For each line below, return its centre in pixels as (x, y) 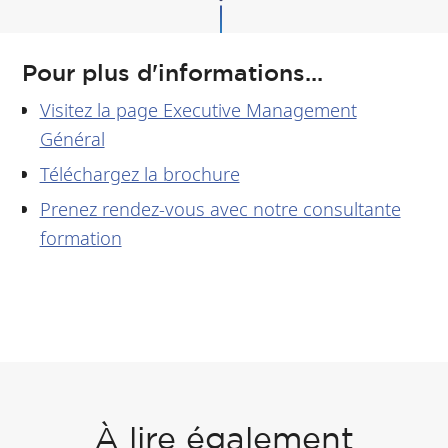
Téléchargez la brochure (139, 174)
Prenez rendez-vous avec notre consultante (220, 208)
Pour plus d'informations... (176, 73)
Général (72, 139)
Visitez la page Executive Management (198, 110)
